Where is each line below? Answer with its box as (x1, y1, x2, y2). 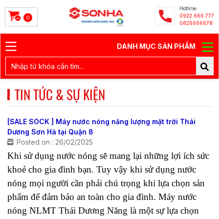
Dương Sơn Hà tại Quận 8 (7, 128, 93, 136)
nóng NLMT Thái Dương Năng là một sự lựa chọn (7, 205, 199, 216)
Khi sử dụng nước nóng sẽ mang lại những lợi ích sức (7, 151, 209, 161)
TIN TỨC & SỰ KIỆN (15, 85, 105, 104)
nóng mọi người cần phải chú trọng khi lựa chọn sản (7, 178, 205, 188)
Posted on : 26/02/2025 (17, 138, 93, 146)
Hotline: (179, 5, 197, 11)
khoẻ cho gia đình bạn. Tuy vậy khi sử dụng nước (7, 164, 196, 175)
